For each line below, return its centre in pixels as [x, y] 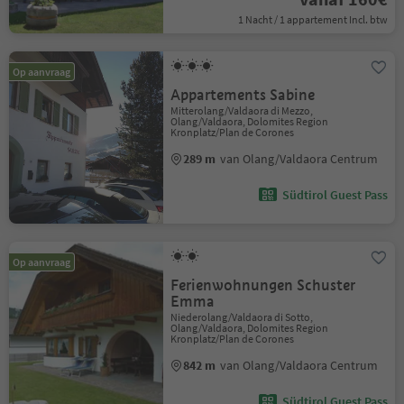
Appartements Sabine [243, 95]
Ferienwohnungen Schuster [263, 285]
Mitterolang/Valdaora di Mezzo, [242, 110]
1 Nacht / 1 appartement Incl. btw [312, 19]
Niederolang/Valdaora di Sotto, [242, 317]
